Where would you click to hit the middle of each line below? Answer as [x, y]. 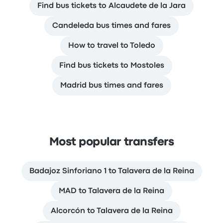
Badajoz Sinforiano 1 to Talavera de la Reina [111, 171]
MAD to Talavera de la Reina [111, 191]
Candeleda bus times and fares [111, 26]
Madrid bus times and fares [111, 86]
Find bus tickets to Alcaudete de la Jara [111, 6]
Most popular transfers [111, 143]
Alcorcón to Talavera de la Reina [111, 211]
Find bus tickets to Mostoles [111, 66]
